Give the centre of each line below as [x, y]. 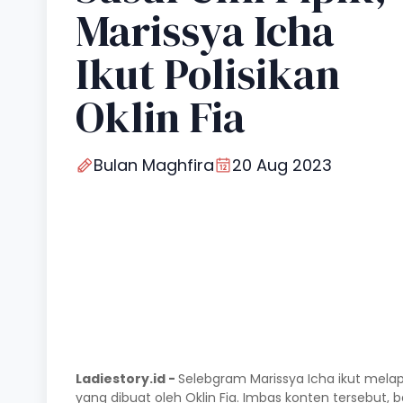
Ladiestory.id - [127, 378]
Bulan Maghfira [154, 166]
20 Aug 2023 [282, 166]
